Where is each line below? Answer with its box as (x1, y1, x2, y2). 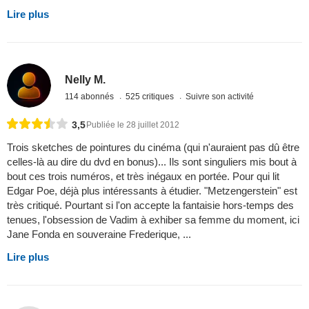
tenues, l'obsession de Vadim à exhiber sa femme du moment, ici (7, 214, 299, 226)
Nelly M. (65, 73, 106, 86)
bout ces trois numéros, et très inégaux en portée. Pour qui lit (7, 170, 279, 183)
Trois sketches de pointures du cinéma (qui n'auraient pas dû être (7, 141, 299, 154)
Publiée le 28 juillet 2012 (86, 120, 179, 130)
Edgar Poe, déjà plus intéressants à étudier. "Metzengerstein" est (7, 185, 297, 197)
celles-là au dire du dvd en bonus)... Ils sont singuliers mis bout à (7, 156, 297, 168)
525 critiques (126, 91, 177, 101)
